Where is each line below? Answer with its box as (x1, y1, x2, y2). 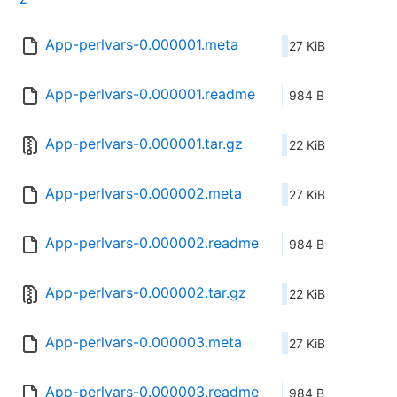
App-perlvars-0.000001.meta (45, 35, 238, 54)
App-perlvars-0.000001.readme (45, 85, 255, 104)
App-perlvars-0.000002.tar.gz (45, 284, 246, 302)
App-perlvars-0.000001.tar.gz (45, 135, 243, 153)
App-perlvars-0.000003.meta (45, 333, 242, 352)
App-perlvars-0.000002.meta (45, 184, 242, 203)
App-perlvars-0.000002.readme (45, 234, 259, 253)
